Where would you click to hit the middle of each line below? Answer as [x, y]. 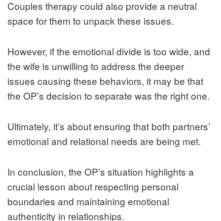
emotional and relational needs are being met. [104, 141]
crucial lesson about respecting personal [93, 186]
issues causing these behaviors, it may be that [105, 80]
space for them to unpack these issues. [91, 20]
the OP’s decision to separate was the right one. [109, 95]
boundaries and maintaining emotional [88, 201]
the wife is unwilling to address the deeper [96, 66]
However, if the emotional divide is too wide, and [109, 51]
